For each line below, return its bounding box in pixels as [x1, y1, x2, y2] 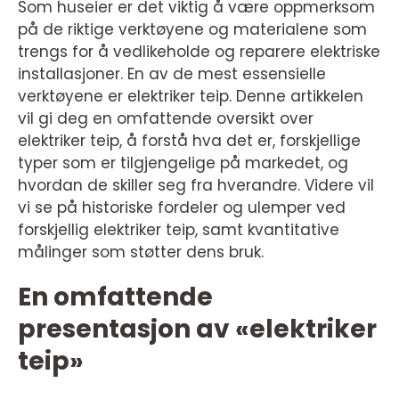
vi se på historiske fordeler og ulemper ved [18, 197, 346, 218]
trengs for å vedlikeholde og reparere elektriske [18, 41, 380, 62]
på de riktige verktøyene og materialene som [18, 19, 367, 40]
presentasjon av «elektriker [18, 312, 377, 346]
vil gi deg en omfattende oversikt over [18, 108, 313, 129]
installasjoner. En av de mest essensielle [18, 63, 326, 85]
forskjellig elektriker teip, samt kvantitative [18, 219, 339, 240]
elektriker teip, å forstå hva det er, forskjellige [18, 130, 361, 151]
